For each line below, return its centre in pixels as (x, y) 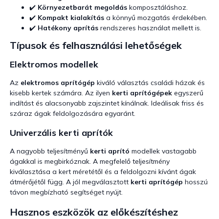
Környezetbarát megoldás (82, 8)
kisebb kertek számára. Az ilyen (61, 93)
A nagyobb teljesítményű (50, 151)
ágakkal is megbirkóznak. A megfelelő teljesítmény (90, 162)
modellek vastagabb (163, 151)
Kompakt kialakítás (71, 18)
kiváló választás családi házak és (150, 83)
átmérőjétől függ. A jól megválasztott (70, 182)
